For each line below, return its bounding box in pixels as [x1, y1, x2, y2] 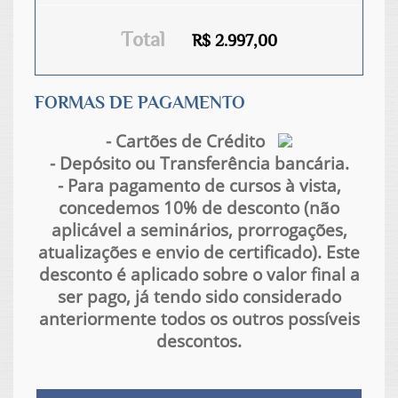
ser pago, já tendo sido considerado [57, 283, 341, 308]
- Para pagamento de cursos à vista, [57, 172, 341, 197]
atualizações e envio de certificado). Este [38, 239, 360, 264]
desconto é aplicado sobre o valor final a [38, 261, 360, 286]
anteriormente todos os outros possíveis [38, 306, 360, 330]
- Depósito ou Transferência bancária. [49, 150, 349, 175]
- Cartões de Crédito [106, 128, 278, 153]
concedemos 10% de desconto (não [59, 195, 339, 219]
